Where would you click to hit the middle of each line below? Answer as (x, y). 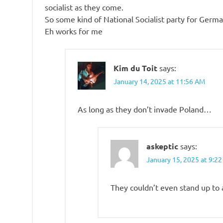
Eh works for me (74, 31)
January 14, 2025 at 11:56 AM (159, 81)
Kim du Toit (135, 68)
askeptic (162, 146)
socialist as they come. (84, 7)
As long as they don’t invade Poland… (145, 109)
